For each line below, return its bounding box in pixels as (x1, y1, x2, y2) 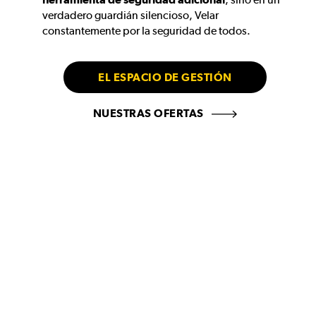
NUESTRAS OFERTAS (92, 107, 207, 121)
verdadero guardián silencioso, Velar (42, 8, 219, 23)
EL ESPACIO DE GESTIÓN (98, 71, 232, 85)
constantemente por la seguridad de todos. (42, 24, 250, 38)
